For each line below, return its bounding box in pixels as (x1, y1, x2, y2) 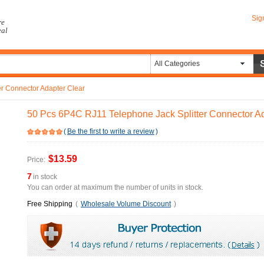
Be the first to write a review (67, 127, 154, 136)
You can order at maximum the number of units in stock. (27, 183, 203, 192)
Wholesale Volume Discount (81, 200, 171, 208)
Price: (27, 156, 45, 164)
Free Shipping (27, 200, 72, 208)
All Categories (154, 60, 200, 68)
